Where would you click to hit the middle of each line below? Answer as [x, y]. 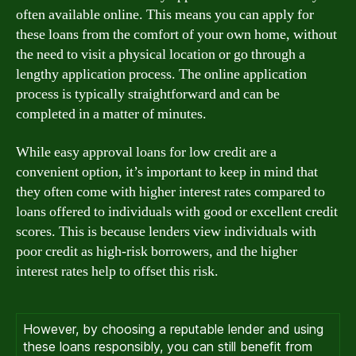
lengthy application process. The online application [161, 74]
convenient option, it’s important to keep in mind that [167, 172]
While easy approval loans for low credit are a [146, 152]
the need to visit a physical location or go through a [161, 54]
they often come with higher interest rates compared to [170, 192]
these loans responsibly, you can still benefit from [168, 346]
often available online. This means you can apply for [165, 15]
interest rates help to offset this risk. [117, 271]
